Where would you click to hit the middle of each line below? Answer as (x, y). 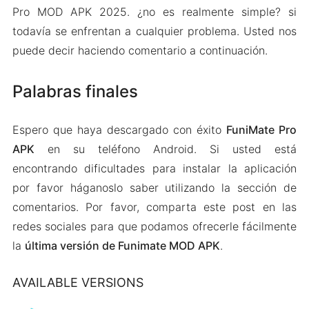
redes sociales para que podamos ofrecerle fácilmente (154, 227)
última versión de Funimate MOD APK (122, 246)
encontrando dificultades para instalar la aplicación (154, 169)
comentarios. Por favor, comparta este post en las (154, 207)
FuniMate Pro (262, 130)
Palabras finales (75, 92)
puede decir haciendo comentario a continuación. (140, 51)
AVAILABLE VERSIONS (78, 283)
